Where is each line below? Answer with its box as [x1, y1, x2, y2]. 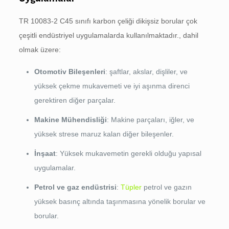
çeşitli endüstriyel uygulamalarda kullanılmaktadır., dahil [18, 31, 198, 40]
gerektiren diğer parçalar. [34, 96, 116, 105]
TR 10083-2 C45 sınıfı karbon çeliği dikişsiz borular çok [18, 17, 197, 26]
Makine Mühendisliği [34, 116, 107, 124]
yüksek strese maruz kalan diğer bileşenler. [34, 130, 174, 139]
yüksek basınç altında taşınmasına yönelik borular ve [34, 197, 205, 206]
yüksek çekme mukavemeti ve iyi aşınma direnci [34, 82, 190, 90]
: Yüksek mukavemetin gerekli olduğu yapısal [55, 149, 201, 158]
